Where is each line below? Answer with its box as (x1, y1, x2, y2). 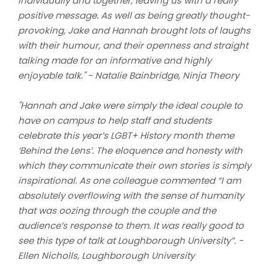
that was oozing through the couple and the (18, 204, 216, 217)
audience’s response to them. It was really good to (18, 219, 244, 232)
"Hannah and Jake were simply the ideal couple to (18, 98, 243, 112)
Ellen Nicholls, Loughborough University (18, 249, 195, 262)
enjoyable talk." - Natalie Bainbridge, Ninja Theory (18, 68, 239, 82)
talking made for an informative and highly (18, 53, 211, 67)
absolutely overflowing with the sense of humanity (18, 189, 244, 202)
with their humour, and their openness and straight (18, 38, 248, 52)
